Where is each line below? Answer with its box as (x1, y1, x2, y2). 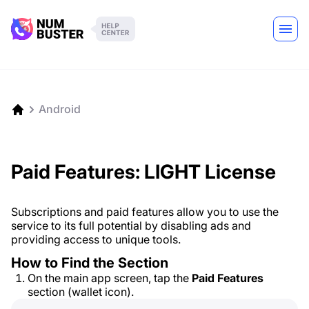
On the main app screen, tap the (28, 271, 192, 285)
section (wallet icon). (28, 285, 134, 299)
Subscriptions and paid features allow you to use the (11, 205, 279, 219)
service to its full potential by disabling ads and (11, 219, 251, 232)
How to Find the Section (11, 255, 168, 271)
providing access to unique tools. (11, 232, 181, 246)
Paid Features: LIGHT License (11, 160, 276, 183)
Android (39, 102, 81, 116)
